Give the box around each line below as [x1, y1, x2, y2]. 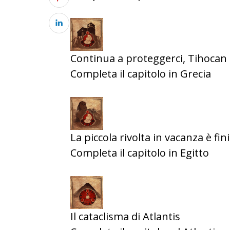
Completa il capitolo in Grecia [70, 67, 211, 81]
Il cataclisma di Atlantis [70, 209, 180, 223]
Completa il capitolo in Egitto [70, 146, 209, 160]
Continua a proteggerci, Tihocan [70, 51, 227, 65]
